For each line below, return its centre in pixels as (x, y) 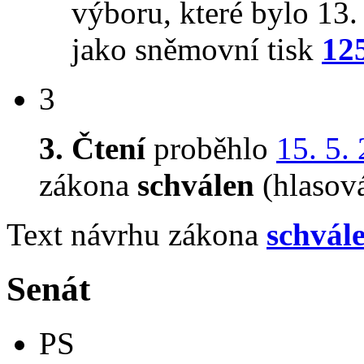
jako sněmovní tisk (197, 50)
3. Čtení (92, 149)
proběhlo (211, 149)
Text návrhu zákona (136, 235)
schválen (196, 185)
